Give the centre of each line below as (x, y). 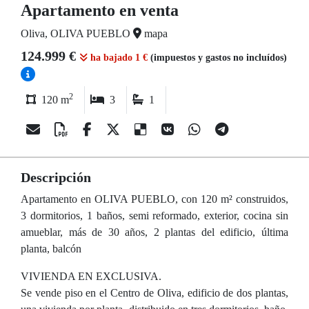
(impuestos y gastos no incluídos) (219, 58)
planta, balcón (51, 249)
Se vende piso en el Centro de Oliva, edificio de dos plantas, (154, 293)
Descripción (56, 177)
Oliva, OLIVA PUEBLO (77, 33)
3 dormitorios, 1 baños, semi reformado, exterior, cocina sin (154, 216)
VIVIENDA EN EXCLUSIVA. (91, 276)
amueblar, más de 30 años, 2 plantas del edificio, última (154, 232)
